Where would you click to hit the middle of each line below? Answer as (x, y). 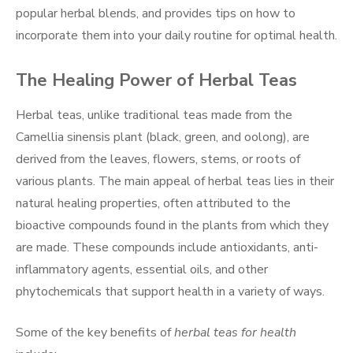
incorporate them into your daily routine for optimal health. (176, 35)
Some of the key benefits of (95, 332)
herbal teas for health (235, 332)
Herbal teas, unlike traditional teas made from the (154, 115)
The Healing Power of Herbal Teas (156, 80)
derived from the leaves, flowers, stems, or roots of (158, 159)
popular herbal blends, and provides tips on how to (156, 13)
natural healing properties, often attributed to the (153, 203)
